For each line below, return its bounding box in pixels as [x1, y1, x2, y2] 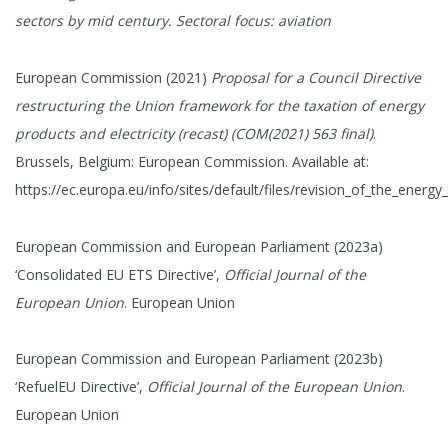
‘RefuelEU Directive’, [15, 377, 147, 397]
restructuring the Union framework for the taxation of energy [15, 95, 424, 115]
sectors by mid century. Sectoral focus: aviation [15, 10, 331, 30]
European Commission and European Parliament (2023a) [15, 236, 383, 256]
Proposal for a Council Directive [211, 67, 421, 87]
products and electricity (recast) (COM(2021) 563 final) [15, 123, 373, 143]
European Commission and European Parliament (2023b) [15, 349, 383, 369]
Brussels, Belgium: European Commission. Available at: [15, 151, 369, 171]
